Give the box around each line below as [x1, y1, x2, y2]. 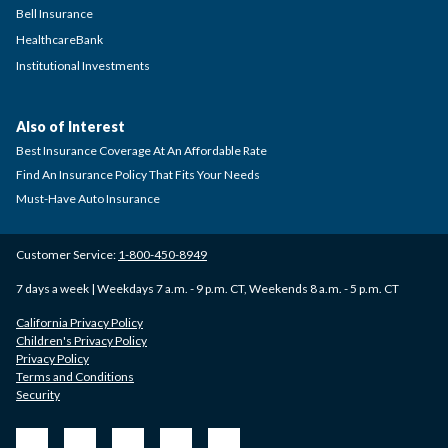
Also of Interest [16, 118, 125, 135]
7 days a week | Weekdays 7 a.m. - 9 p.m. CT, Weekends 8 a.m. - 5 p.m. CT [16, 281, 399, 296]
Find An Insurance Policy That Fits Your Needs [16, 167, 260, 182]
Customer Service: [16, 247, 118, 262]
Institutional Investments [16, 58, 150, 73]
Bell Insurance [16, 6, 93, 21]
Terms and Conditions [16, 369, 134, 384]
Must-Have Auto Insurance [16, 191, 160, 206]
